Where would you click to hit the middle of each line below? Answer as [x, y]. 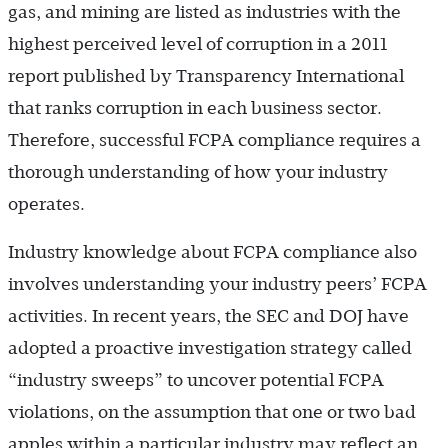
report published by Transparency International [206, 75]
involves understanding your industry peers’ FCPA [217, 283]
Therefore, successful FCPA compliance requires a [214, 139]
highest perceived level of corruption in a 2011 [198, 43]
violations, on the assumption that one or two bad [212, 411]
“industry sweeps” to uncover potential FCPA [196, 379]
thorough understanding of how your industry [198, 171]
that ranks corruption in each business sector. [195, 107]
